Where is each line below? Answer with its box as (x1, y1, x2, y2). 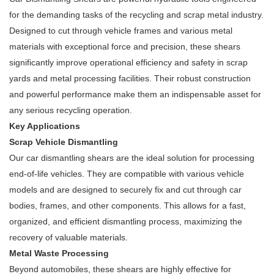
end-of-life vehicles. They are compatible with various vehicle (9, 169, 244, 179)
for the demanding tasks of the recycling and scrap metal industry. (9, 10, 264, 20)
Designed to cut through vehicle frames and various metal (9, 26, 232, 36)
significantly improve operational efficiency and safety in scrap (9, 57, 248, 68)
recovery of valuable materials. (9, 232, 128, 243)
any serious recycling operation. (9, 105, 132, 116)
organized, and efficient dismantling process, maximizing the (9, 217, 242, 227)
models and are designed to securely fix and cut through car (9, 185, 242, 195)
